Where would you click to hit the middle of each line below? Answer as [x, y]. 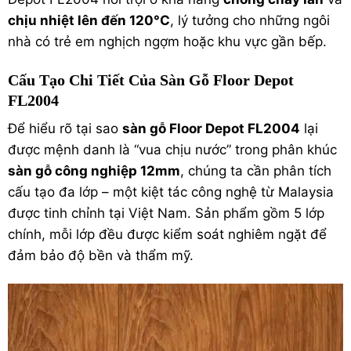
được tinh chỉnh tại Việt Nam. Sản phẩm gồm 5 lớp [166, 213]
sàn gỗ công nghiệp [72, 170]
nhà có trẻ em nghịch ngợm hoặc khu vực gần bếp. [167, 41]
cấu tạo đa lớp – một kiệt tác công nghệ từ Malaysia [171, 192]
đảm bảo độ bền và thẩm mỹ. [101, 255]
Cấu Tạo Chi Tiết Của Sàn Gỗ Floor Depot [151, 80]
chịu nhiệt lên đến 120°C [89, 20]
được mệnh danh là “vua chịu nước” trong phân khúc [172, 149]
